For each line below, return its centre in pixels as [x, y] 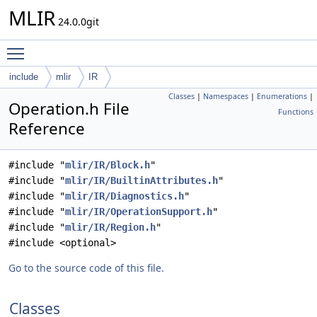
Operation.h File [69, 109]
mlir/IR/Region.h [110, 227]
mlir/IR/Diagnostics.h [125, 196]
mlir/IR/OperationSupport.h [139, 212]
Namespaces [226, 96]
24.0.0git [77, 22]
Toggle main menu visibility [97, 47]
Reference [47, 128]
